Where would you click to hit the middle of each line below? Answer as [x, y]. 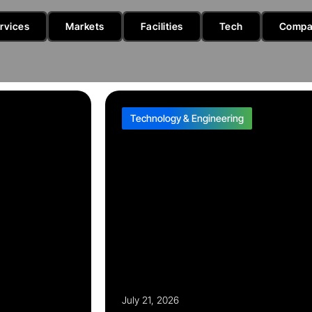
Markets [85, 26]
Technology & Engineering [187, 118]
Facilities [162, 26]
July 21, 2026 [150, 300]
